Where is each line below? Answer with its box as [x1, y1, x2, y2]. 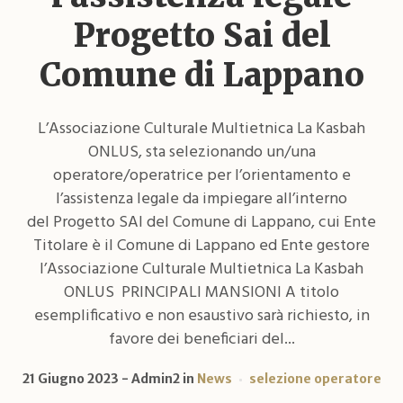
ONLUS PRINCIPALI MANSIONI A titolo [64, 279, 339, 306]
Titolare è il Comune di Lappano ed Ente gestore [33, 232, 370, 259]
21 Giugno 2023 [22, 370, 119, 387]
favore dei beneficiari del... [108, 326, 295, 353]
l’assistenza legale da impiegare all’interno [56, 185, 347, 212]
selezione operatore [248, 370, 381, 387]
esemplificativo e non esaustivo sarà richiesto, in [33, 302, 370, 329]
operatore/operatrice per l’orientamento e [52, 162, 351, 189]
